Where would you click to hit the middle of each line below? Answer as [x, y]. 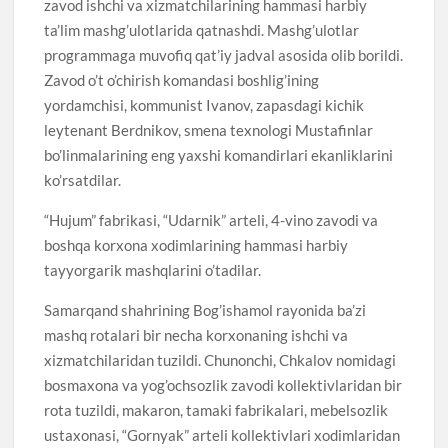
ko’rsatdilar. [83, 179]
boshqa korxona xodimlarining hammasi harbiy [196, 244]
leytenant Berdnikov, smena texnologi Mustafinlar [209, 129]
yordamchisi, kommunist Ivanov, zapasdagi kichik [204, 104]
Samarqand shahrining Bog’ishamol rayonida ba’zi [205, 309]
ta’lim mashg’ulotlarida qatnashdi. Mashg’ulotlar [202, 29]
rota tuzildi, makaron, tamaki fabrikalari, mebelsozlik [216, 409]
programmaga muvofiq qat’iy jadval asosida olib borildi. [224, 54]
